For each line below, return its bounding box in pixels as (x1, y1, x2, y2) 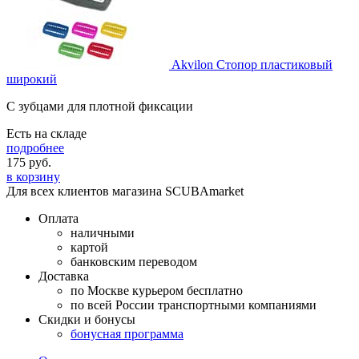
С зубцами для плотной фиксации (6, 99, 193, 113)
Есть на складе (6, 126, 87, 140)
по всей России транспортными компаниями (71, 297, 317, 312)
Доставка (38, 268, 89, 283)
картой (71, 240, 108, 254)
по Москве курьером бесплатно (71, 283, 243, 297)
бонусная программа (71, 326, 184, 341)
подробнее (6, 140, 64, 155)
